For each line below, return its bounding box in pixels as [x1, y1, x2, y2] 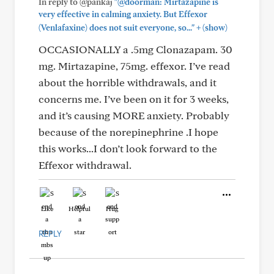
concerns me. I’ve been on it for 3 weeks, [39, 92, 229, 105]
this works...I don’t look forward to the [39, 142, 217, 155]
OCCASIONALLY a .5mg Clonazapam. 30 [39, 43, 232, 56]
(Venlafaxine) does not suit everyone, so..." [39, 23, 194, 32]
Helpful [68, 204, 91, 213]
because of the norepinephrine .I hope [39, 125, 218, 138]
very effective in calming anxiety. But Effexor [39, 9, 207, 19]
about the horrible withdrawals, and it [39, 76, 217, 89]
